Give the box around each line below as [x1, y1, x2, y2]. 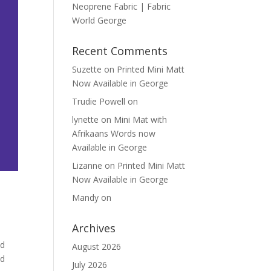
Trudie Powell [72, 96, 126, 107]
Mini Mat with [114, 114, 168, 125]
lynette [72, 114, 99, 125]
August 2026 [72, 241, 122, 252]
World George [72, 15, 127, 26]
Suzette [72, 64, 102, 75]
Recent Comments [72, 44, 168, 58]
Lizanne [72, 160, 103, 171]
